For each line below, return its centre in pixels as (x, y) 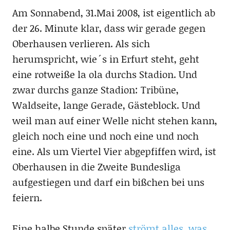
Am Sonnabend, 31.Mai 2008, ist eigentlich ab (113, 13)
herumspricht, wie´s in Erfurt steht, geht (106, 59)
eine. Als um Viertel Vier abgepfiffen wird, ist (114, 151)
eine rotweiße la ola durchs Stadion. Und (104, 74)
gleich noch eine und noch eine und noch (105, 136)
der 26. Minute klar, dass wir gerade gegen (109, 28)
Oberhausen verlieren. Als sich (81, 43)
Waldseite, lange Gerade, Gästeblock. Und (106, 105)
